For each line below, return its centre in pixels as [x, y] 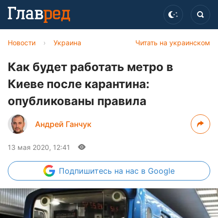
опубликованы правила [77, 101]
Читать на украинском [173, 43]
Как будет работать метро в [91, 67]
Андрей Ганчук [63, 124]
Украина [67, 43]
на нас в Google [145, 171]
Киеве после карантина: [79, 84]
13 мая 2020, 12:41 [39, 147]
